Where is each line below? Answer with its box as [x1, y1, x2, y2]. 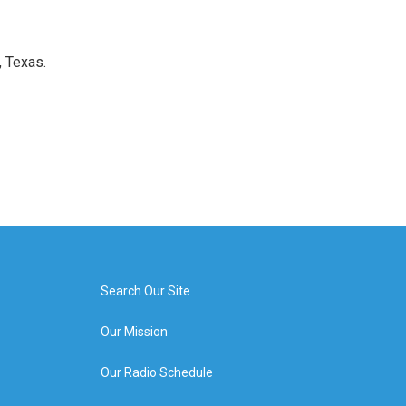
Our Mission [100, 324, 168, 339]
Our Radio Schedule [100, 365, 213, 380]
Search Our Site [100, 284, 190, 298]
